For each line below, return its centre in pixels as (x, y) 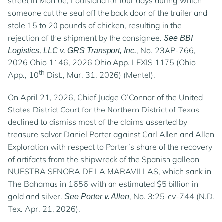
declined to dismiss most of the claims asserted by (98, 122)
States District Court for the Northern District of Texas (104, 110)
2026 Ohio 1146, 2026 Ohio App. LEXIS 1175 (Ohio (102, 62)
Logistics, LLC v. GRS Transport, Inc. (72, 50)
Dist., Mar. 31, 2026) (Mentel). (100, 75)
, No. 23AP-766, (166, 50)
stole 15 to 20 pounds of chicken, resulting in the (95, 25)
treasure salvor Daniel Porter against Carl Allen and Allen (111, 134)
